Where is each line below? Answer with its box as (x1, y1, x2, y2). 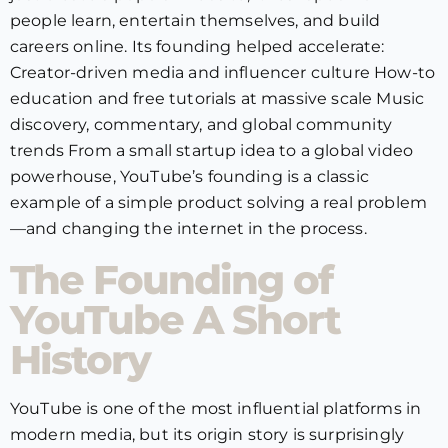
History (10, 335, 150, 384)
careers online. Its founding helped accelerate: (10, 37, 385, 56)
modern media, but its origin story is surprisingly (10, 425, 405, 444)
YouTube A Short (10, 295, 340, 344)
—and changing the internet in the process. (10, 219, 367, 238)
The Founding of (10, 255, 332, 304)
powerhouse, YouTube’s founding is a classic (10, 167, 369, 186)
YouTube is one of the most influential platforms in (10, 399, 422, 418)
